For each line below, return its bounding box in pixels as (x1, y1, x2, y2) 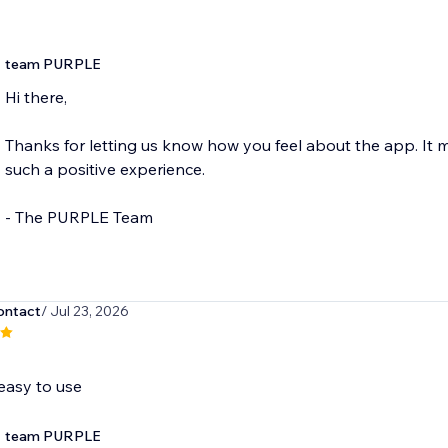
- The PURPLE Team (4, 207, 153, 228)
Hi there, (4, 87, 67, 108)
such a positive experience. (4, 159, 205, 180)
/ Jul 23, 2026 (40, 302, 129, 321)
